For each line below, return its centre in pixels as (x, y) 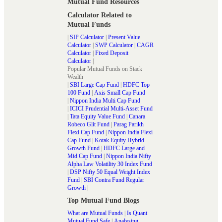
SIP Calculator (87, 37)
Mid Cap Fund (85, 156)
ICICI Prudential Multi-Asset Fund (111, 108)
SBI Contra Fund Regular (114, 180)
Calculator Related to (100, 15)
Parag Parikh (129, 124)
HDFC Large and (124, 148)
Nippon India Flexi (130, 132)
